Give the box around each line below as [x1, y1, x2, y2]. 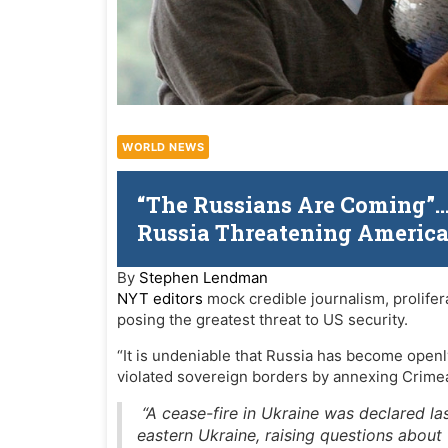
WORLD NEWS [122, 140, 204, 154]
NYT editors [117, 289, 203, 308]
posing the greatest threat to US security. [117, 310, 408, 329]
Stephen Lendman [139, 268, 268, 287]
